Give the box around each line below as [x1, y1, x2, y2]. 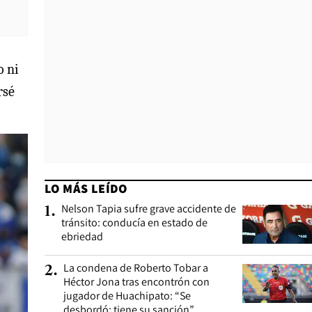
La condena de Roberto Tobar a [63, 260, 208, 275]
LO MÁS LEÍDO [45, 180, 127, 196]
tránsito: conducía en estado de [61, 215, 208, 230]
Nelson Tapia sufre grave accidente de [61, 201, 236, 216]
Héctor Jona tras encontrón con [63, 274, 210, 289]
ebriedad [61, 229, 103, 244]
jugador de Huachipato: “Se [63, 288, 191, 303]
